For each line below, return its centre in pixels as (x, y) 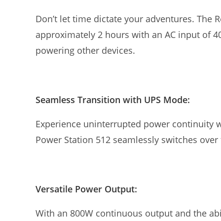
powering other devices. (85, 50)
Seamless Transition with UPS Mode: (113, 100)
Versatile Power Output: (86, 189)
